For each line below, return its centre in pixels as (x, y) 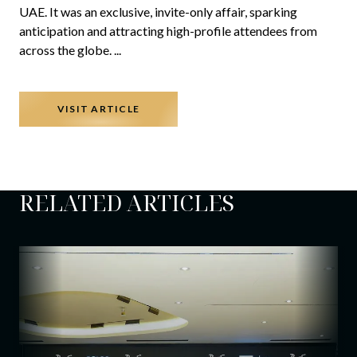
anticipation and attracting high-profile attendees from (168, 31)
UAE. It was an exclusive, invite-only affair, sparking (158, 12)
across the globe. (67, 50)
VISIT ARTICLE (98, 109)
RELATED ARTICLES (127, 203)
